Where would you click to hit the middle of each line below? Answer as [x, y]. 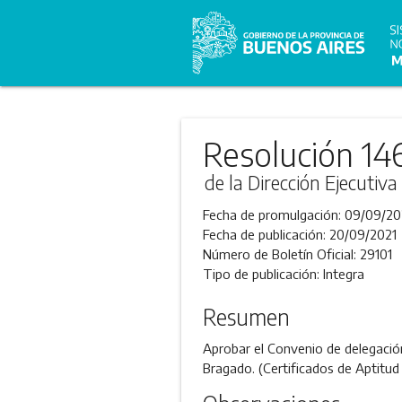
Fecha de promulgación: [273, 214]
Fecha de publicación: [266, 234]
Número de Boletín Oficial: [281, 254]
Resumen [246, 317]
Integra [343, 274]
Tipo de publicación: [262, 274]
